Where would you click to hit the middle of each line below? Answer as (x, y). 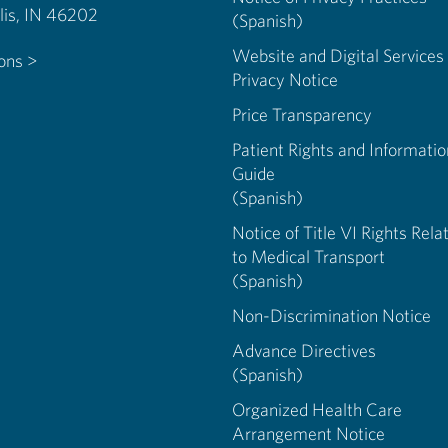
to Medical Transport (309, 256)
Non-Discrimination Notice (332, 315)
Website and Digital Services (338, 55)
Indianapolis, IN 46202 (61, 14)
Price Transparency (302, 114)
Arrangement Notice (309, 433)
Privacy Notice (285, 79)
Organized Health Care (317, 409)
